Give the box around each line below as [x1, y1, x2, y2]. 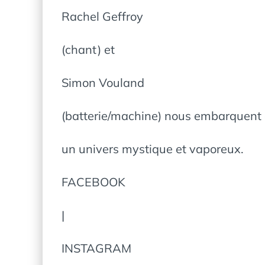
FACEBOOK [62, 174, 125, 189]
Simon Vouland [62, 75, 144, 90]
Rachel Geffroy [62, 9, 143, 24]
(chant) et [62, 42, 115, 57]
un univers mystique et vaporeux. [62, 141, 244, 156]
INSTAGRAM [62, 241, 131, 256]
